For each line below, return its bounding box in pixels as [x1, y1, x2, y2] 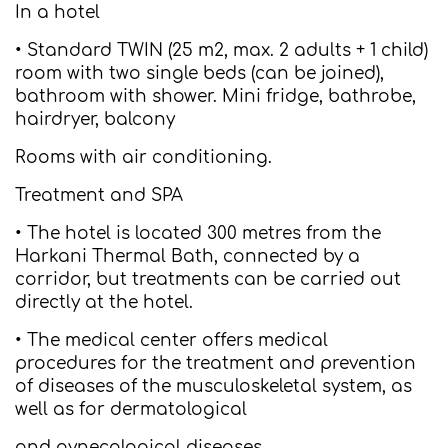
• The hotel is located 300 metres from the [15, 224, 381, 243]
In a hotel [15, 3, 100, 22]
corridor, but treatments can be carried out [15, 270, 401, 289]
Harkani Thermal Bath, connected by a [15, 247, 360, 266]
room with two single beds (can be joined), [15, 64, 384, 83]
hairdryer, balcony [15, 110, 175, 129]
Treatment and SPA [15, 186, 183, 205]
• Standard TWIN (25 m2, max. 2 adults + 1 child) [15, 41, 428, 60]
